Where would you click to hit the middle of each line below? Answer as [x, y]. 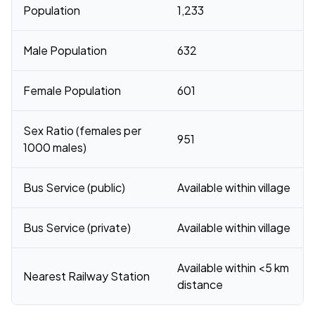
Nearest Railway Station [86, 276]
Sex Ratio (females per [82, 130]
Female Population [72, 90]
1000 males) [55, 147]
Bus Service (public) [74, 187]
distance [200, 284]
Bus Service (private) [77, 227]
